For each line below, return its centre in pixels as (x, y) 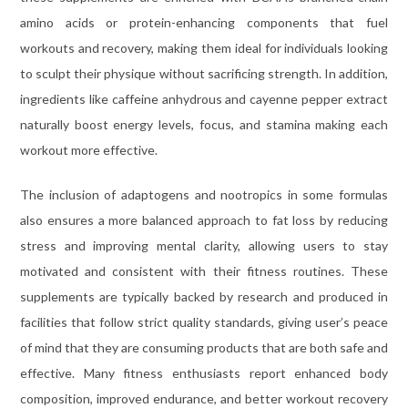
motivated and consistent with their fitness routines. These (204, 270)
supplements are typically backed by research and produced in (204, 296)
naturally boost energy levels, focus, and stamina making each (204, 124)
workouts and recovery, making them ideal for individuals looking (204, 47)
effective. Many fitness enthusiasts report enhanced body (204, 372)
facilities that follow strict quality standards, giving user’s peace (204, 321)
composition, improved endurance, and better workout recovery (204, 398)
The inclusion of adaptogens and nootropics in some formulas (204, 194)
